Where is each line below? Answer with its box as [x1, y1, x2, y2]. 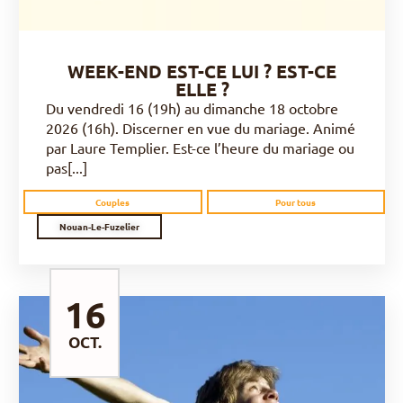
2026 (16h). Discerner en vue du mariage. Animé [46, 119, 355, 137]
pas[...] [46, 158, 87, 176]
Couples [95, 195, 130, 209]
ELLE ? [175, 77, 229, 101]
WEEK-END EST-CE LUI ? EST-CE [67, 59, 336, 83]
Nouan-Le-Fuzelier [59, 219, 139, 233]
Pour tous [275, 195, 317, 209]
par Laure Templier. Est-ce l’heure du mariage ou [46, 139, 354, 157]
